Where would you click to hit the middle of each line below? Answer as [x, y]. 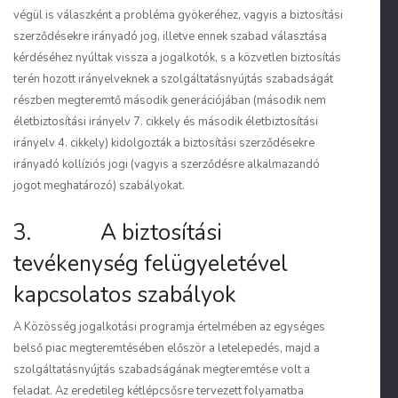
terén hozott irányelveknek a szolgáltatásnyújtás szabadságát [173, 79]
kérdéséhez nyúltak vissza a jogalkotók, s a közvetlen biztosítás [177, 58]
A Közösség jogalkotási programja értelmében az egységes [169, 327]
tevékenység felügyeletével [151, 264]
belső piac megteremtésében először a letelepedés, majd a [167, 348]
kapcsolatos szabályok [125, 295]
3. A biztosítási [118, 233]
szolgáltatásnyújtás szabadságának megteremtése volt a [162, 370]
